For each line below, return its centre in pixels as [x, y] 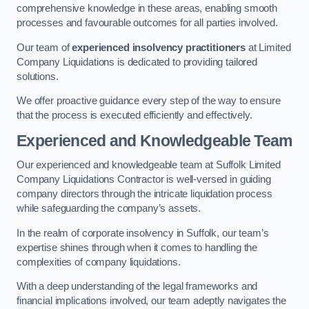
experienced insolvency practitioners [159, 47]
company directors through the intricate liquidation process [144, 194]
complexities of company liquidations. [99, 262]
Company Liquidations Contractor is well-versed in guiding [144, 180]
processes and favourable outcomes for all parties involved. [147, 23]
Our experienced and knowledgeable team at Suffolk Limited [149, 165]
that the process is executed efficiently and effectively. [134, 116]
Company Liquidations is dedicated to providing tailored [137, 62]
